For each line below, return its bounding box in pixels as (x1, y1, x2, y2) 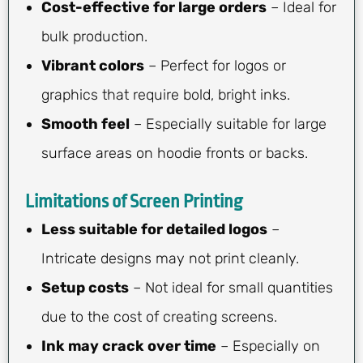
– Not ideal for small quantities (129, 278, 333, 297)
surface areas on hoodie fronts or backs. (41, 143, 308, 162)
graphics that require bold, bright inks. (41, 85, 290, 104)
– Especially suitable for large (130, 114, 327, 133)
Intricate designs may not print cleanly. (41, 249, 299, 267)
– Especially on (216, 336, 320, 355)
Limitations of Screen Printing (25, 190, 242, 212)
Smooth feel (41, 114, 130, 133)
